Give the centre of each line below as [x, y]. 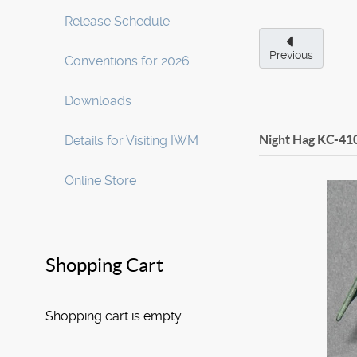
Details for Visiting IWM [131, 141]
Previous [291, 55]
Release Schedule [117, 21]
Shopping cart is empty [114, 316]
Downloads [98, 101]
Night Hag [287, 139]
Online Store [100, 180]
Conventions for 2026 [127, 61]
